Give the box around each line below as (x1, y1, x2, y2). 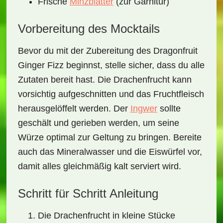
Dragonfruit (153, 46, 198, 56)
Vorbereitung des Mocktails (17, 22, 160, 35)
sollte (157, 104, 181, 113)
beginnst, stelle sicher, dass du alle (63, 60, 205, 70)
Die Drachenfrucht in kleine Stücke (37, 211, 175, 221)
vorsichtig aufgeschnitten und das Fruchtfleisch (17, 89, 204, 99)
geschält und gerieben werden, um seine (17, 118, 179, 128)
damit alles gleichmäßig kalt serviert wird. (17, 161, 181, 171)
